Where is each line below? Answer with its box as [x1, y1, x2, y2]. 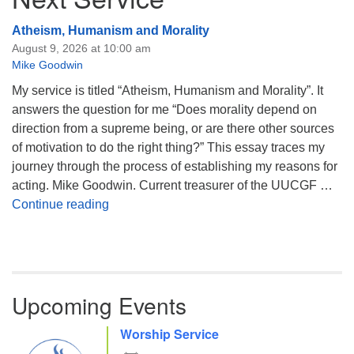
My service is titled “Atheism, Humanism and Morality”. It [12, 84, 323, 97]
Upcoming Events [12, 289, 186, 321]
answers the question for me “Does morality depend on [12, 103, 317, 116]
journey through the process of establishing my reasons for [12, 160, 337, 173]
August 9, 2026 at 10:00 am [12, 42, 151, 55]
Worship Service [120, 325, 219, 343]
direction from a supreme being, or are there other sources [12, 122, 334, 135]
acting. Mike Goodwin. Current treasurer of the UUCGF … [12, 179, 333, 192]
